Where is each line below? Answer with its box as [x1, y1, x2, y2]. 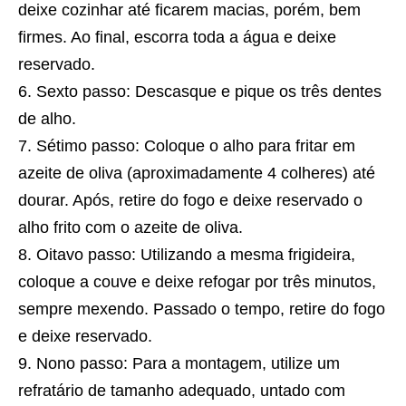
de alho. [18, 110, 76, 129]
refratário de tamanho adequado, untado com [18, 382, 345, 401]
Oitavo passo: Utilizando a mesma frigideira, [36, 246, 355, 265]
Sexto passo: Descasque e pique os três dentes [36, 82, 382, 101]
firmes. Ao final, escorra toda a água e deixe [18, 28, 336, 47]
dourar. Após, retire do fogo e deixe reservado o [18, 191, 362, 210]
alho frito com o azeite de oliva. [18, 218, 243, 237]
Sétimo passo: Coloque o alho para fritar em [36, 137, 355, 156]
